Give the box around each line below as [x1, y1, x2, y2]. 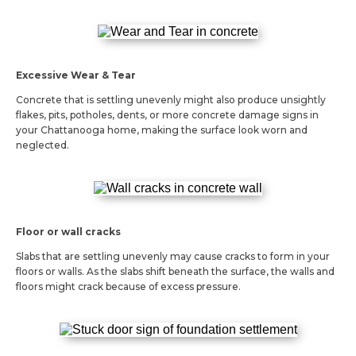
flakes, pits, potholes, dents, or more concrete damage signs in [16, 108, 319, 121]
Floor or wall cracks [16, 225, 122, 238]
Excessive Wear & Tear [16, 68, 137, 81]
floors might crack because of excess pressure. [16, 280, 242, 292]
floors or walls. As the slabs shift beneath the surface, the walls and [16, 265, 335, 277]
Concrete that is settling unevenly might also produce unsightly [16, 93, 327, 106]
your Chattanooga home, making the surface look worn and [16, 123, 308, 136]
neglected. [16, 138, 70, 151]
